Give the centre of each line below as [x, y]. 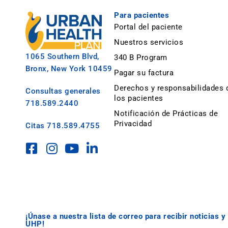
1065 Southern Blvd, [62, 56]
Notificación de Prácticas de [166, 113]
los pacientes [139, 98]
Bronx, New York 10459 [69, 68]
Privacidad [133, 123]
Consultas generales [63, 91]
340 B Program [141, 57]
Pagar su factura [144, 73]
